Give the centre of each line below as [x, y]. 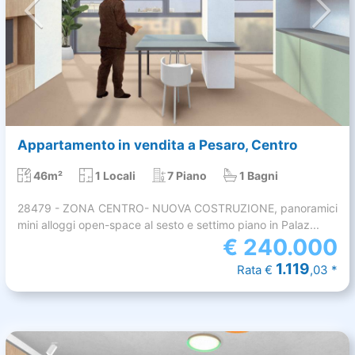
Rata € [256, 269]
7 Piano [187, 175]
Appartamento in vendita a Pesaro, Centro [157, 145]
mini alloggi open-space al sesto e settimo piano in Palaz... [168, 224]
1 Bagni [259, 175]
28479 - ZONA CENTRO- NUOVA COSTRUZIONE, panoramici [177, 208]
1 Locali [115, 175]
